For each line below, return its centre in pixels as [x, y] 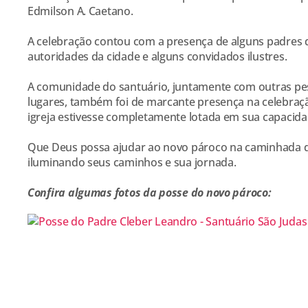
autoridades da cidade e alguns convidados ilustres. [157, 57]
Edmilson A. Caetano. [80, 11]
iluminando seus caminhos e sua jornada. [132, 163]
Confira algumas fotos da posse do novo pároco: [150, 193]
